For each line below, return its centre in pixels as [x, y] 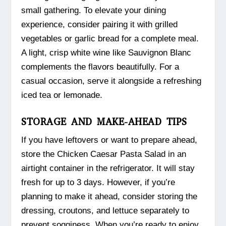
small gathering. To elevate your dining [94, 10]
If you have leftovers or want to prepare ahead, [109, 140]
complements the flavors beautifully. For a [100, 67]
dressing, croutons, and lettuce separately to [105, 211]
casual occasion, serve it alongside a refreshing [111, 81]
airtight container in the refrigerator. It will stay [108, 168]
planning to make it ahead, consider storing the [109, 197]
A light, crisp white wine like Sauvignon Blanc [106, 52]
